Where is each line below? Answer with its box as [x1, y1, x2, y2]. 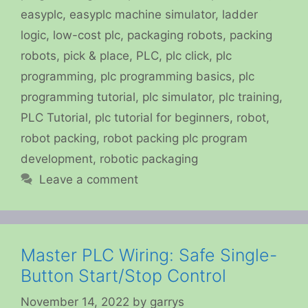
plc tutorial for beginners [95, 110, 230, 124]
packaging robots [127, 27, 223, 42]
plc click [166, 48, 209, 63]
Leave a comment [39, 172, 139, 186]
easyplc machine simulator [69, 7, 215, 21]
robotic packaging [100, 151, 198, 166]
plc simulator [142, 89, 212, 104]
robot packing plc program [103, 131, 247, 145]
